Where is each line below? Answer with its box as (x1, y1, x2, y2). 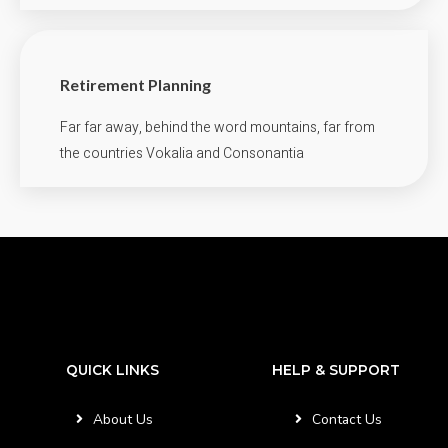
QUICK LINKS (65, 361, 159, 378)
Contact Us (312, 409, 383, 429)
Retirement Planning (60, 74, 211, 94)
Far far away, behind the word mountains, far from (60, 116, 375, 138)
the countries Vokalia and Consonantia (60, 142, 304, 164)
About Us (93, 409, 154, 429)
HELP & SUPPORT (272, 361, 400, 378)
